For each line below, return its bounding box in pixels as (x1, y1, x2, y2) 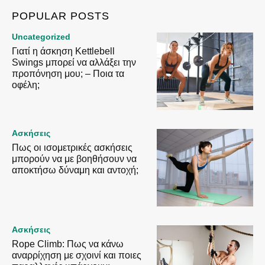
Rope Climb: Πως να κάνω (12, 238, 124, 249)
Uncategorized (12, 32, 70, 42)
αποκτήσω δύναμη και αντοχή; (12, 164, 138, 175)
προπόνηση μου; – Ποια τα (12, 69, 124, 79)
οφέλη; (12, 80, 40, 91)
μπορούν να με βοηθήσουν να (12, 153, 137, 164)
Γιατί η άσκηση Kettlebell (12, 46, 115, 57)
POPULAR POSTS (12, 10, 109, 22)
